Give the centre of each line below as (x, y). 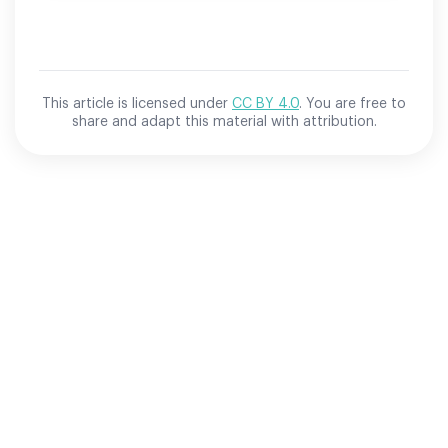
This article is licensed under (135, 103)
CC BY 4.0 (265, 103)
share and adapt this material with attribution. (224, 121)
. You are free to (352, 103)
